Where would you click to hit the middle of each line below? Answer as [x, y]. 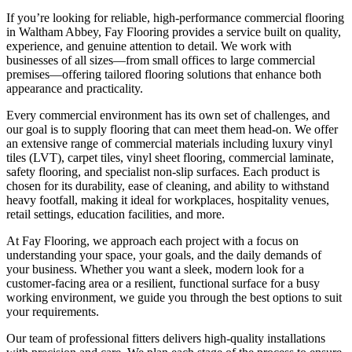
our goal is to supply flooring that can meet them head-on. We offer [172, 129]
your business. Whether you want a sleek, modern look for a [155, 269]
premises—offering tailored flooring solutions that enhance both [164, 74]
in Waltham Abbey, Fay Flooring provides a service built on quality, [174, 31]
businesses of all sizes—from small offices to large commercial [161, 60]
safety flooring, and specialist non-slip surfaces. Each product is [163, 171]
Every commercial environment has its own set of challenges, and [168, 115]
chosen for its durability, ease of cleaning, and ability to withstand [168, 185]
